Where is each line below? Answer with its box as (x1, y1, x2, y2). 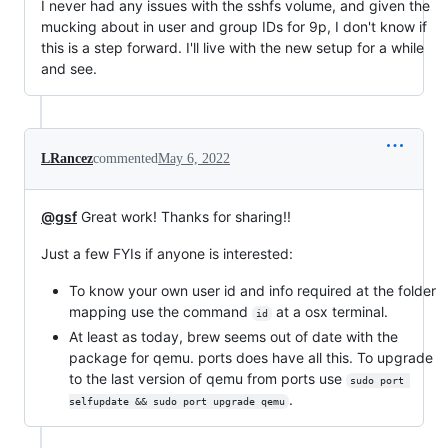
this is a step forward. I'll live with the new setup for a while (41, 39, 424, 57)
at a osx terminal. (271, 303, 388, 321)
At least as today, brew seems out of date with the (69, 327, 398, 345)
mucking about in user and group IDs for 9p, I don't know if (41, 18, 427, 36)
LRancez (41, 151, 93, 167)
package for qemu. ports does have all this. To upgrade (69, 348, 433, 366)
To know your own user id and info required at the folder (69, 282, 436, 300)
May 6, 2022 (158, 151, 230, 167)
